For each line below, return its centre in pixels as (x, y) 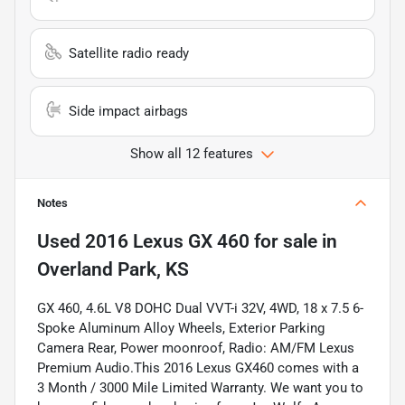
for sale (283, 241)
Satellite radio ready (129, 53)
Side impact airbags (128, 111)
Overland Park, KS (113, 269)
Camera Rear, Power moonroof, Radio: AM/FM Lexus (196, 348)
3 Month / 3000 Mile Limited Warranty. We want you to (200, 387)
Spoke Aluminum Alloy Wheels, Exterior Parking (181, 328)
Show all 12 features (192, 153)
